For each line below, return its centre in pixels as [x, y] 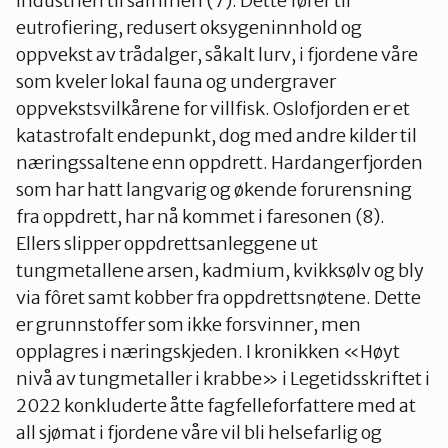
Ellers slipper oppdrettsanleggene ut [167, 244]
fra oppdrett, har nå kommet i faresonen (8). [200, 217]
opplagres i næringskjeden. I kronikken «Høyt [208, 352]
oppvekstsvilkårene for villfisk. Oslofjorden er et [213, 109]
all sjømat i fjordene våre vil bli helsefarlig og [199, 433]
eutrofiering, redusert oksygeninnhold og [189, 28]
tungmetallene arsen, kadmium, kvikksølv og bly [220, 271]
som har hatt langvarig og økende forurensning [214, 190]
